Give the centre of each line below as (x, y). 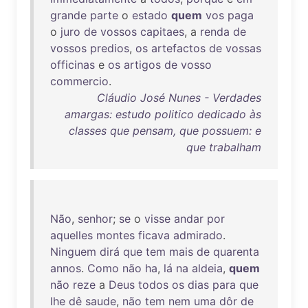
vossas (243, 48)
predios (110, 48)
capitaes (162, 32)
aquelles (71, 235)
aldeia (207, 268)
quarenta (236, 252)
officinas (73, 65)
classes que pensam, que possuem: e (165, 131)
